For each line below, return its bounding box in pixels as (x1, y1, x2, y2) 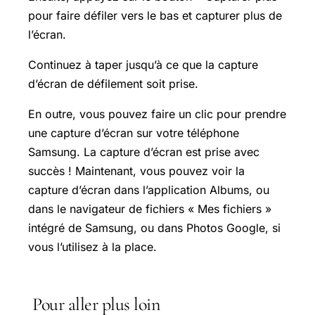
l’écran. (28, 27, 66, 41)
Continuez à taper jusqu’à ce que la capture (28, 58, 258, 72)
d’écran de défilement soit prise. (28, 77, 198, 91)
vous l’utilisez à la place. (28, 240, 157, 254)
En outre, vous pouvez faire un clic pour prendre (28, 107, 286, 121)
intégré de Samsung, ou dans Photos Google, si (28, 221, 281, 235)
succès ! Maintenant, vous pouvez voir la (28, 164, 245, 178)
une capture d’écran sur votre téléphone (28, 126, 239, 140)
